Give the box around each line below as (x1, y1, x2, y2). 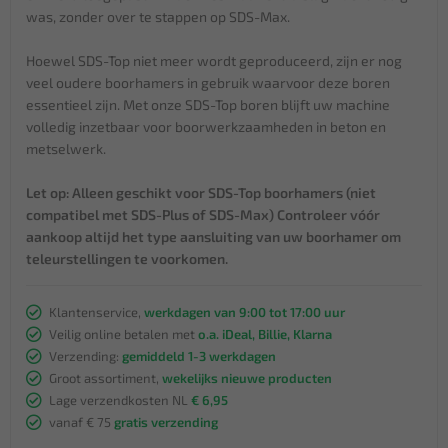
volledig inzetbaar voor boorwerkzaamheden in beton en (26, 117, 386, 135)
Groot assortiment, (49, 369, 162, 386)
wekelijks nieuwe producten (162, 369, 332, 386)
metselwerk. (26, 139, 106, 157)
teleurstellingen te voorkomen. (26, 249, 228, 267)
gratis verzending (114, 413, 218, 430)
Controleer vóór (277, 205, 380, 223)
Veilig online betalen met (49, 325, 198, 342)
